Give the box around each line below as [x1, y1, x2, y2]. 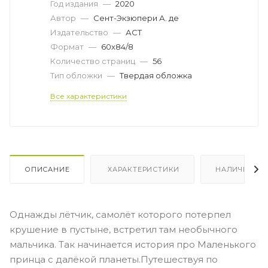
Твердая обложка [120, 70, 192, 80]
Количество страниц [50, 56, 137, 66]
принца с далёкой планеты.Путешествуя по [10, 253, 218, 265]
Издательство [50, 27, 110, 37]
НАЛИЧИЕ [215, 165, 254, 173]
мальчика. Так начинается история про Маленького [10, 238, 256, 250]
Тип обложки [50, 70, 104, 80]
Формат [50, 41, 86, 51]
